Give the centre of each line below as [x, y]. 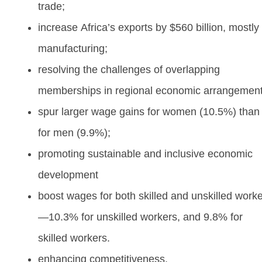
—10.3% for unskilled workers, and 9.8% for [140, 217]
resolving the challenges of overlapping [129, 69]
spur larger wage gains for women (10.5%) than [149, 111]
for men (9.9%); [74, 132]
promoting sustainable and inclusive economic [145, 154]
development [68, 175]
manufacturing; [73, 48]
